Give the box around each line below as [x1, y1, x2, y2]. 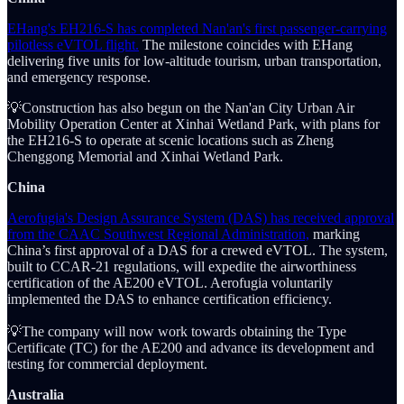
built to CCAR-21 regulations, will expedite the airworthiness [7, 258, 356, 274]
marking [309, 225, 360, 242]
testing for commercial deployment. [7, 355, 207, 372]
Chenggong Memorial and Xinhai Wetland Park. [7, 148, 283, 164]
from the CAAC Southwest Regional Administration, [7, 225, 309, 242]
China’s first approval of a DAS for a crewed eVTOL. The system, [7, 242, 388, 258]
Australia [7, 386, 64, 402]
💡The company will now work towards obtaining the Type [7, 323, 346, 339]
